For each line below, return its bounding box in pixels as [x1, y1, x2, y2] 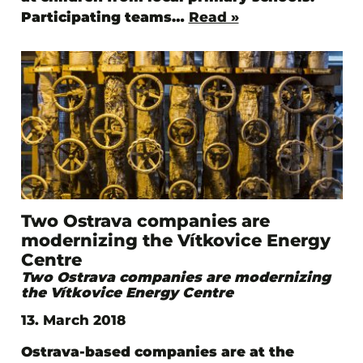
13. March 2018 [20, 312, 126, 329]
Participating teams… [20, 9, 189, 26]
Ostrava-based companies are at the [20, 344, 294, 361]
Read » [188, 9, 239, 26]
